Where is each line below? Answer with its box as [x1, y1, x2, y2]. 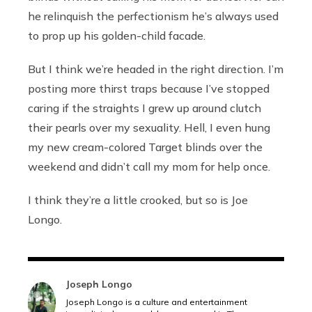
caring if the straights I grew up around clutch [28, 100, 261, 115]
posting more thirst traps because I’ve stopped [28, 81, 270, 95]
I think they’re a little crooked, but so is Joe [28, 192, 248, 207]
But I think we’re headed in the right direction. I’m [28, 61, 283, 76]
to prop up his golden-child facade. [28, 28, 208, 42]
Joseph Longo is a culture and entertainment [65, 296, 247, 307]
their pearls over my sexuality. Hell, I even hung [28, 120, 270, 134]
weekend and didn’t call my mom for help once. [28, 159, 273, 173]
